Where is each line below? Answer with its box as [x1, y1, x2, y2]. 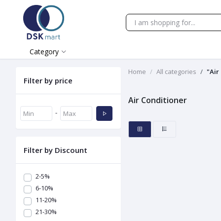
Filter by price [24, 75, 73, 85]
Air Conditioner [128, 95, 187, 106]
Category [30, 47, 59, 56]
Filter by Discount [24, 145, 87, 155]
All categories [156, 67, 197, 76]
